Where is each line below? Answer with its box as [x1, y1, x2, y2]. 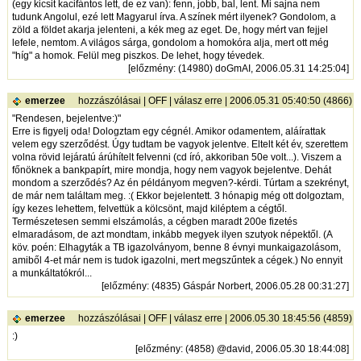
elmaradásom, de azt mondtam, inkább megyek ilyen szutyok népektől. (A [12, 229, 333, 241]
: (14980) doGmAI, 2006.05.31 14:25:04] [173, 63, 350, 75]
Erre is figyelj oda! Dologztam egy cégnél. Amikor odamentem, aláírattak [12, 126, 326, 138]
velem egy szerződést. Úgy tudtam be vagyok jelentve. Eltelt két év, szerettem [12, 139, 349, 151]
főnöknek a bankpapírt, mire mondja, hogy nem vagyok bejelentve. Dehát [12, 164, 332, 176]
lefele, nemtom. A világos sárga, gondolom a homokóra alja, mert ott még [12, 37, 330, 49]
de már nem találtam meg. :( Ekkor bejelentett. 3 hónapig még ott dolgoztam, [12, 190, 345, 202]
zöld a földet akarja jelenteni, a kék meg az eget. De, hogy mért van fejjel [12, 24, 329, 36]
